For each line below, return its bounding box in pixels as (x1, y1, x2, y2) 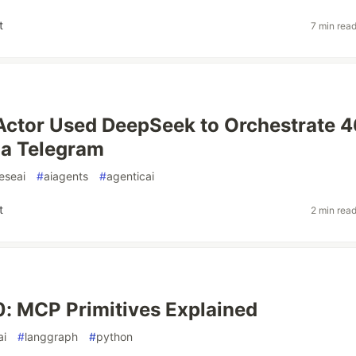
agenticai (106, 169, 154, 183)
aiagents (44, 169, 88, 183)
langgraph (25, 330, 78, 343)
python (96, 330, 133, 343)
